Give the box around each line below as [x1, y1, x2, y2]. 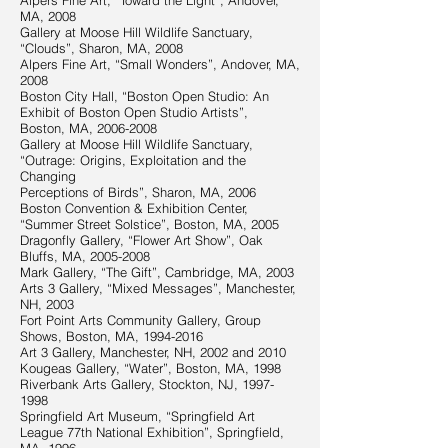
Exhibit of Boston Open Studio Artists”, [20, 104, 248, 120]
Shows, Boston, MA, [20, 328, 143, 344]
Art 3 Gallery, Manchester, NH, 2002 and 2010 [20, 344, 286, 360]
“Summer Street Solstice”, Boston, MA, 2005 [20, 216, 279, 232]
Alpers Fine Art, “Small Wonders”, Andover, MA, [20, 56, 300, 72]
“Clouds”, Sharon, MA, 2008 [20, 40, 183, 56]
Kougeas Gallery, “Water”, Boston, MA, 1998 [20, 360, 281, 376]
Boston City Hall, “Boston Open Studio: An [20, 88, 269, 104]
